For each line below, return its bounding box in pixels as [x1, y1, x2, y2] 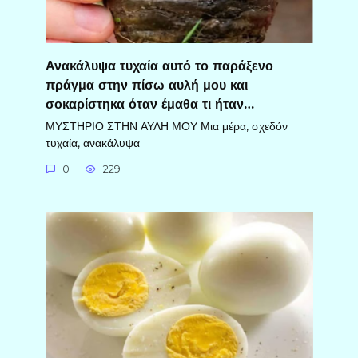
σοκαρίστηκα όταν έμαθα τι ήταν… [45, 96, 254, 112]
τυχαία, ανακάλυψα [45, 136, 140, 151]
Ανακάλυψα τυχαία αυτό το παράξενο [45, 58, 273, 74]
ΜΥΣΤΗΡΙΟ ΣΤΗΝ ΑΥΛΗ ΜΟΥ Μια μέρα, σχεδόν [45, 119, 288, 134]
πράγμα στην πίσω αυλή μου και [45, 77, 248, 93]
